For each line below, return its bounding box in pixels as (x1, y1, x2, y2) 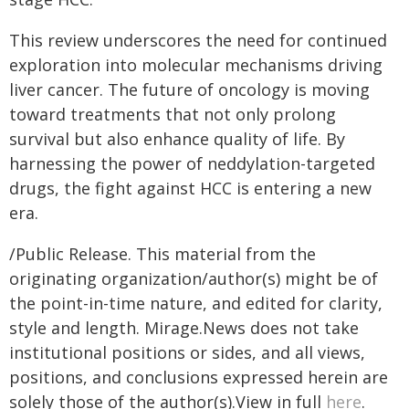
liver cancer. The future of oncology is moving (9, 79, 370, 100)
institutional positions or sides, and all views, (9, 341, 365, 363)
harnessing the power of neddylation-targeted (9, 152, 375, 174)
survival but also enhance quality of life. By (9, 128, 345, 150)
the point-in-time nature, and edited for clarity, (9, 292, 383, 314)
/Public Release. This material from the (9, 243, 316, 265)
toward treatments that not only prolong (9, 103, 336, 125)
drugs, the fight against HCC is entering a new (9, 177, 372, 199)
